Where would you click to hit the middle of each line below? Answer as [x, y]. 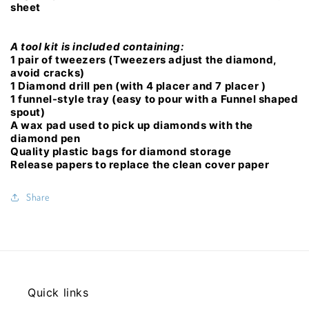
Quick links [58, 293]
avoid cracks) [48, 73]
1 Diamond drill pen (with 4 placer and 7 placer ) [138, 86]
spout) [28, 112]
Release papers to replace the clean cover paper [140, 165]
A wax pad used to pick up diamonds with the [132, 126]
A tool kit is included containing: [97, 47]
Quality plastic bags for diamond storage [121, 152]
